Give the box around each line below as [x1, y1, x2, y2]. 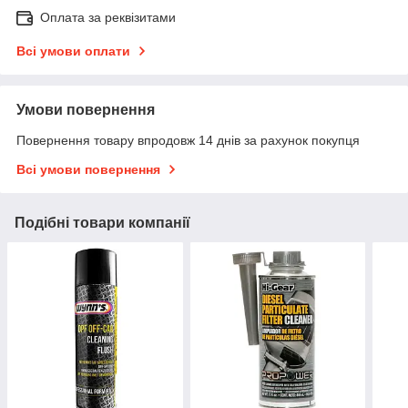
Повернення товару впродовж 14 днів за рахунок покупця [16, 133, 360, 148]
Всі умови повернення [16, 162, 160, 178]
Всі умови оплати [16, 44, 130, 59]
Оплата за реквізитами [40, 10, 176, 25]
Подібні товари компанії [15, 215, 190, 231]
